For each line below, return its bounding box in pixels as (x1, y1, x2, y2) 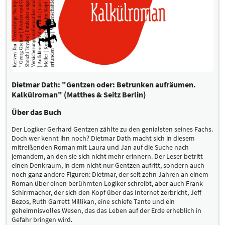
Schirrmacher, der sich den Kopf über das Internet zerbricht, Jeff (12, 187, 201, 197)
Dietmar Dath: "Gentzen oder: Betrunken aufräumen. (12, 79, 196, 89)
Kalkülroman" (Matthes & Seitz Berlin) (12, 89, 146, 99)
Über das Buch (12, 106, 61, 117)
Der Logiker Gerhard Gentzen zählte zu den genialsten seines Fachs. (12, 124, 213, 134)
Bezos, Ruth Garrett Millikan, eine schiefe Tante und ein (12, 196, 175, 206)
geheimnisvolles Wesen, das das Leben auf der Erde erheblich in (12, 205, 201, 215)
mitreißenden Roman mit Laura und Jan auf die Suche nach (12, 142, 189, 152)
